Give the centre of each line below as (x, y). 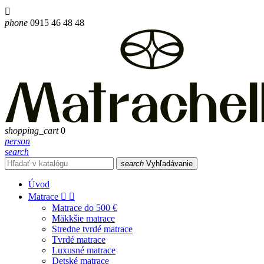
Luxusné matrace (84, 250)
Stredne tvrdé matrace (92, 229)
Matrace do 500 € (85, 208)
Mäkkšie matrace (83, 218)
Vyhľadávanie (169, 164)
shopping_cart (32, 131)
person (17, 141)
